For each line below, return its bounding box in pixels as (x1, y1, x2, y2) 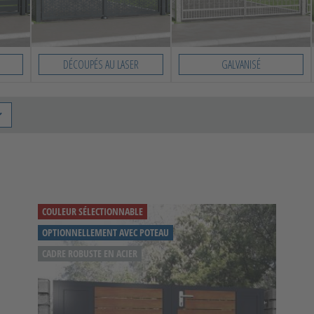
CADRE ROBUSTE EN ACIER (42, 246, 137, 260)
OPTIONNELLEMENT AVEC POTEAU (42, 225, 169, 239)
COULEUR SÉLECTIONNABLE (42, 204, 143, 218)
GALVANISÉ (221, 56, 261, 72)
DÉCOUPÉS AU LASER (63, 56, 139, 72)
